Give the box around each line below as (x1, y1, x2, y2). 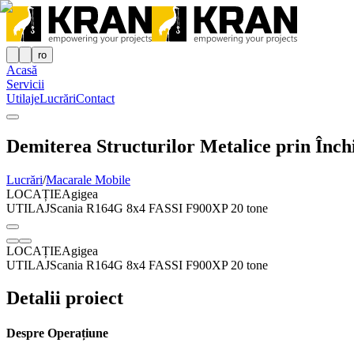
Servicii (6, 77, 44, 91)
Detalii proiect (6, 288, 123, 309)
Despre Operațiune (6, 326, 108, 340)
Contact (76, 91, 115, 105)
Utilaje (6, 91, 40, 105)
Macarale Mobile (46, 172, 130, 186)
